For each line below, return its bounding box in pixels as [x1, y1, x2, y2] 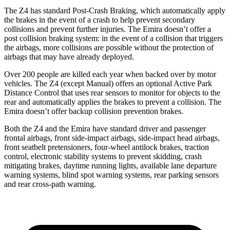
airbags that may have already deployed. [4, 52, 134, 61]
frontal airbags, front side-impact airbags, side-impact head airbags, [4, 133, 220, 142]
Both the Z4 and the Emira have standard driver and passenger [4, 124, 206, 133]
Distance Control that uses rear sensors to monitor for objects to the [4, 88, 220, 97]
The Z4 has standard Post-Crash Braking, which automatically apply [4, 6, 225, 15]
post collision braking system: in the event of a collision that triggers [4, 33, 223, 43]
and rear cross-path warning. [4, 179, 96, 188]
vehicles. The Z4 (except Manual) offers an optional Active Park [4, 79, 212, 88]
